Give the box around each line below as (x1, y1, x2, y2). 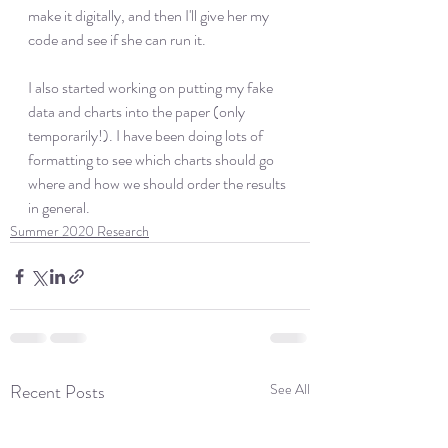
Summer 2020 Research (10, 221, 149, 241)
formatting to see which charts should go (28, 148, 277, 171)
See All (270, 379, 310, 399)
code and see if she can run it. (28, 28, 209, 51)
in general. (28, 196, 93, 219)
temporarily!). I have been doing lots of (28, 124, 266, 147)
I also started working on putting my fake (28, 76, 276, 99)
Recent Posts (10, 379, 105, 405)
